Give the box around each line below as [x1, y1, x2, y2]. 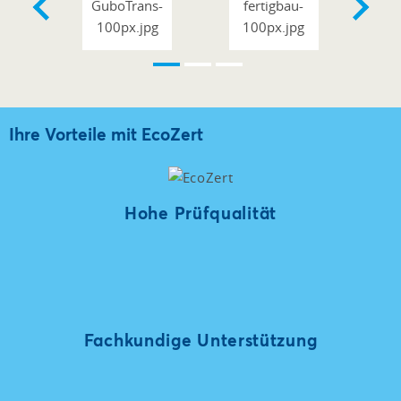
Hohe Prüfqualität [124, 201, 277, 225]
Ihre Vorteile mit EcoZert [9, 122, 203, 145]
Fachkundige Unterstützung [83, 328, 318, 352]
